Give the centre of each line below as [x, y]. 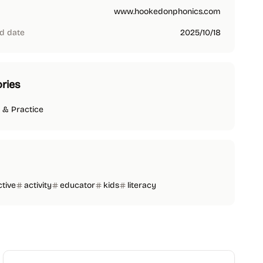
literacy [142, 185]
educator [77, 185]
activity [38, 185]
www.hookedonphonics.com [167, 11]
